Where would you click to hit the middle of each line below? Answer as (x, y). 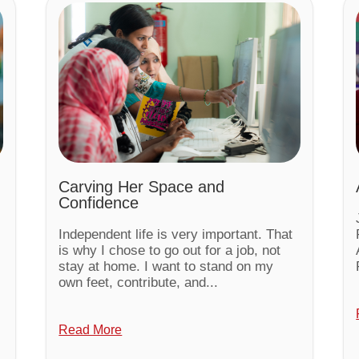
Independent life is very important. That (176, 235)
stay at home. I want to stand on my (166, 267)
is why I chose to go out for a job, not (170, 251)
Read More (91, 329)
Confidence (99, 203)
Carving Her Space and (142, 187)
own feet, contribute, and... (139, 283)
